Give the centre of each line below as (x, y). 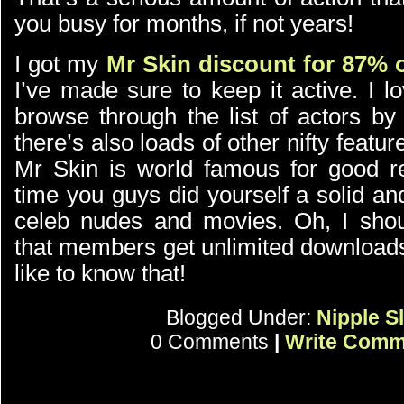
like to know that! (100, 273)
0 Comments (212, 342)
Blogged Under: (241, 317)
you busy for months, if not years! (184, 23)
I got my (60, 64)
